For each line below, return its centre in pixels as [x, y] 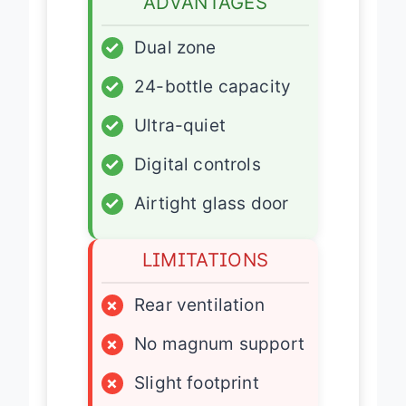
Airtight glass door [212, 203]
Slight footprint [197, 382]
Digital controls [198, 164]
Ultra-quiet [180, 125]
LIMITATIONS [205, 259]
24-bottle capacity [213, 86]
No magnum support [219, 343]
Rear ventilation [199, 304]
